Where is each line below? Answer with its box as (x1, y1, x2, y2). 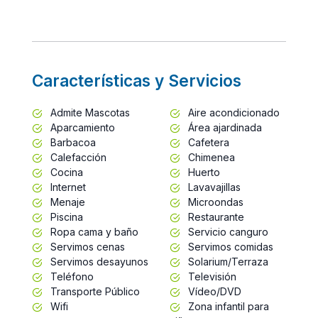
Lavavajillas (185, 180, 241, 193)
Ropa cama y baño (48, 225, 138, 238)
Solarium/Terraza (185, 255, 268, 268)
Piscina (48, 210, 83, 223)
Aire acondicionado (185, 106, 280, 119)
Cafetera (185, 136, 229, 148)
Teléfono (48, 270, 94, 283)
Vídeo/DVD (185, 285, 241, 297)
